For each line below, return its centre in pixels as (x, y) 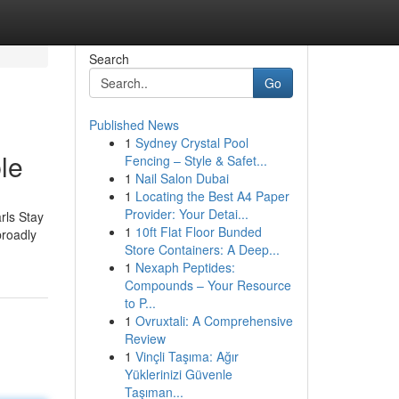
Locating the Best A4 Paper (212, 196)
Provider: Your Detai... (186, 214)
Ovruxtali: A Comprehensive (214, 321)
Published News (134, 125)
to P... (140, 303)
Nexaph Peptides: (185, 267)
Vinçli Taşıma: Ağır (187, 356)
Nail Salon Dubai (182, 178)
